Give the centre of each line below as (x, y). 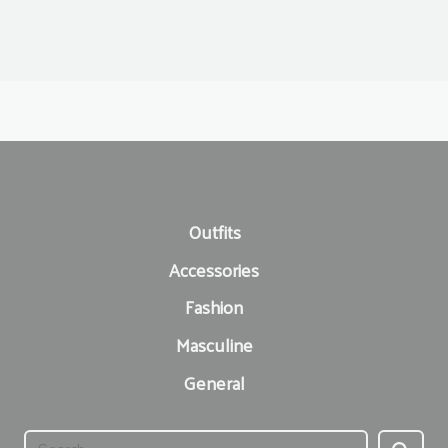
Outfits (214, 231)
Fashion (214, 307)
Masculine (214, 345)
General (214, 383)
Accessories (214, 269)
